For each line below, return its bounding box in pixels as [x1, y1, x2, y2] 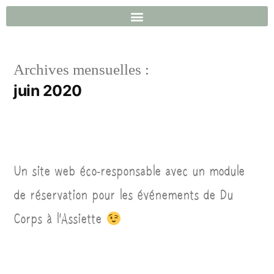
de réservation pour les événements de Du [13, 187, 233, 204]
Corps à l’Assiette [13, 211, 106, 228]
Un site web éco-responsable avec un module [13, 163, 245, 180]
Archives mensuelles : [13, 61, 153, 80]
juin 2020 [13, 81, 82, 100]
